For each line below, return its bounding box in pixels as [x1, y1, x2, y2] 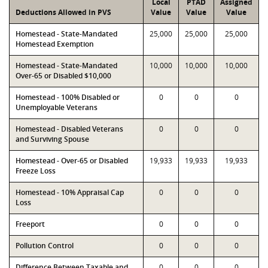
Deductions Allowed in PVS [16, 7, 111, 17]
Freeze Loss [16, 166, 56, 176]
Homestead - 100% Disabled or [16, 92, 120, 102]
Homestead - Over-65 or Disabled [16, 156, 128, 166]
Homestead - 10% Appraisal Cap [16, 187, 124, 197]
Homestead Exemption [16, 39, 94, 49]
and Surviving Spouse [16, 134, 89, 144]
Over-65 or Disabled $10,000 [16, 71, 111, 81]
